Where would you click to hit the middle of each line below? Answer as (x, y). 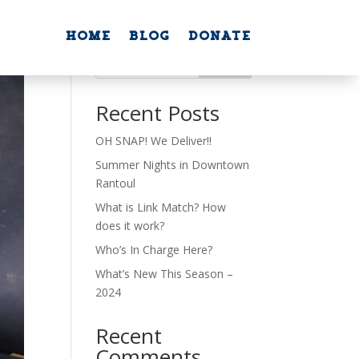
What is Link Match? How (161, 207)
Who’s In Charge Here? (154, 250)
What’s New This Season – (165, 274)
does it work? (130, 226)
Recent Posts (158, 113)
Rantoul (116, 183)
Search (225, 63)
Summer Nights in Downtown (173, 165)
